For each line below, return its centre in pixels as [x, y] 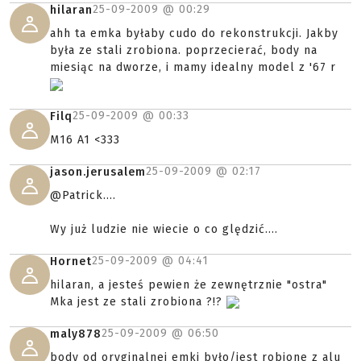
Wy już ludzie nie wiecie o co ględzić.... [164, 229]
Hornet [71, 261]
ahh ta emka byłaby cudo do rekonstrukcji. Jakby [194, 33]
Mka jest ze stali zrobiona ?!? [138, 302]
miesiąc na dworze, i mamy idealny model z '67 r [193, 67]
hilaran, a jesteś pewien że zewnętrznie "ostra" [189, 285]
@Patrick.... [83, 195]
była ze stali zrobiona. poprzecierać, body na [184, 50]
